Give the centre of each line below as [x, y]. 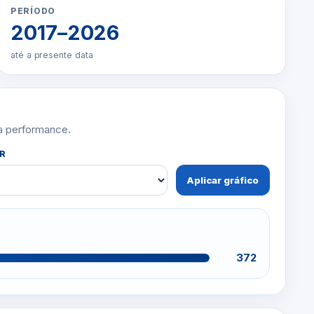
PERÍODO [33, 11]
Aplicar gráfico [223, 180]
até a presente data [52, 55]
